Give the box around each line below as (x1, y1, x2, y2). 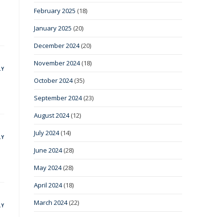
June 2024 (34, 146, 62, 155)
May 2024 (34, 163, 62, 172)
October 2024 (34, 76, 73, 85)
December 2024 (34, 41, 79, 50)
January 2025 (34, 24, 72, 33)
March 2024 (34, 198, 67, 207)
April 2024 (34, 181, 62, 190)
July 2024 (34, 128, 59, 138)
